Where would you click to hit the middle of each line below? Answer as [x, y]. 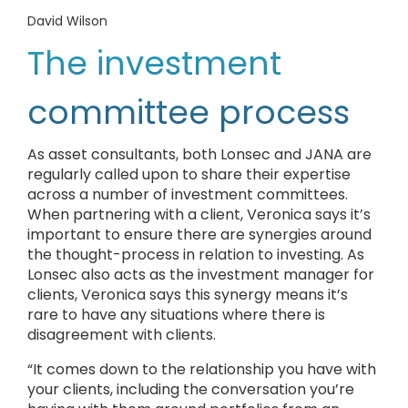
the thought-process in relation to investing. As [196, 255]
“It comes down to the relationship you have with [202, 369]
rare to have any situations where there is [176, 315]
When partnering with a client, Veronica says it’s [199, 214]
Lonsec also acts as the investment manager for [201, 275]
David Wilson [67, 21]
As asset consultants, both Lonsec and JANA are [199, 154]
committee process [189, 112]
